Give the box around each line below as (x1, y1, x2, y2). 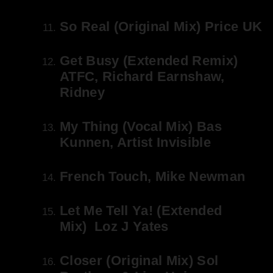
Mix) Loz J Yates (60, 219, 169, 235)
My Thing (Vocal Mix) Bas (60, 119, 222, 135)
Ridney (60, 85, 105, 101)
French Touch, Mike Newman (60, 169, 246, 185)
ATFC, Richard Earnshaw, (60, 69, 225, 85)
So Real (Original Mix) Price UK (60, 19, 263, 35)
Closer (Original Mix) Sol (60, 253, 219, 269)
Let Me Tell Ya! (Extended (60, 203, 222, 219)
